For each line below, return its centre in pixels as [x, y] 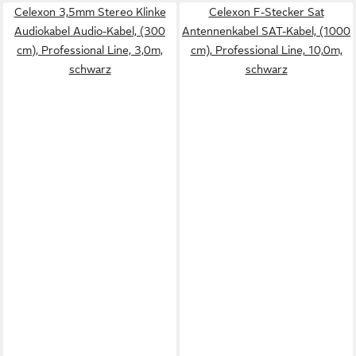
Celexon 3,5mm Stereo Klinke [90, 12]
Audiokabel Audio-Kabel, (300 [90, 31]
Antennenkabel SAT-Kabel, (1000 [266, 31]
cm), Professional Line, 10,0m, [266, 50]
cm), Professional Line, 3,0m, [90, 50]
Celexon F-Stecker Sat [266, 12]
